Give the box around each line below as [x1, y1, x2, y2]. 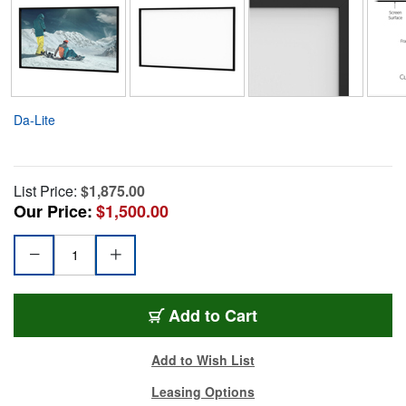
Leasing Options [151, 382, 255, 401]
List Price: [14, 179, 77, 201]
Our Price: [14, 198, 92, 223]
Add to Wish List [151, 350, 255, 369]
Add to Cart [169, 303, 257, 327]
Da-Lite [14, 110, 55, 129]
